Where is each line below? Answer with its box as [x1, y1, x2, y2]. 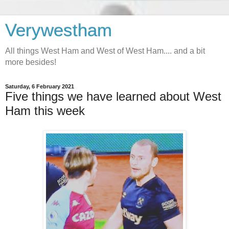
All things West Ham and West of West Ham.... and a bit [5, 47, 205, 55]
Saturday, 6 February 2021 [5, 83, 74, 89]
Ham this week [5, 104, 85, 118]
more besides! [5, 58, 56, 66]
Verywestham [5, 20, 112, 40]
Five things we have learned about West [5, 89, 221, 103]
